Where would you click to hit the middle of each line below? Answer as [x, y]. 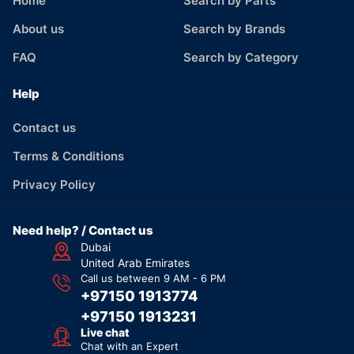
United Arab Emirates [135, 262]
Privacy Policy [54, 184]
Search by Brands [234, 28]
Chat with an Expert [129, 346]
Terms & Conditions [68, 156]
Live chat [105, 332]
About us [38, 28]
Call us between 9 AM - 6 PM [153, 278]
